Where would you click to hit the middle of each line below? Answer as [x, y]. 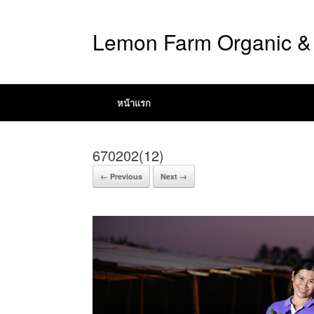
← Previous [121, 176]
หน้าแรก [134, 103]
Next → [174, 176]
